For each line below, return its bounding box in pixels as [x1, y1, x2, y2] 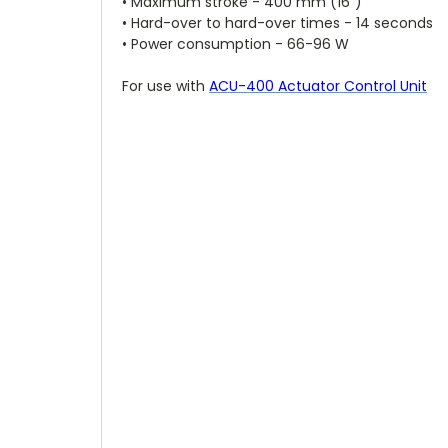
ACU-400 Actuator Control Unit [209, 75, 427, 96]
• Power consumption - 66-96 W [122, 33, 349, 54]
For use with [122, 75, 209, 96]
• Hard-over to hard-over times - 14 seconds [122, 12, 433, 33]
